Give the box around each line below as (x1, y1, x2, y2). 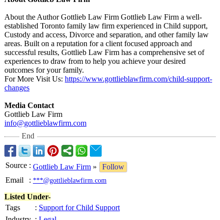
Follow (102, 163, 124, 171)
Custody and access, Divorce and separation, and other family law (4, 30, 209, 39)
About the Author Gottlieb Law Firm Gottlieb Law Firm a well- (4, 13, 202, 21)
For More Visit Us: (4, 75, 65, 83)
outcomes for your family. (4, 66, 84, 74)
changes (4, 83, 29, 92)
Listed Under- (4, 192, 51, 201)
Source (5, 161, 27, 169)
